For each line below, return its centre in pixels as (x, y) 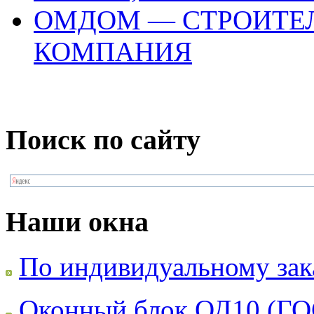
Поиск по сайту (103, 140)
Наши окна (77, 221)
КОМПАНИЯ (113, 52)
